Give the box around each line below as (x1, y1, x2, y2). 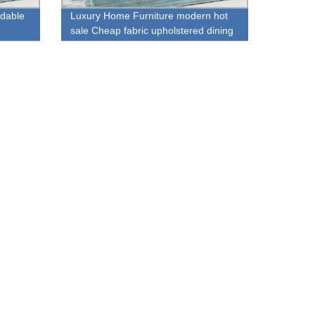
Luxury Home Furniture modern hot (70, 9, 228, 21)
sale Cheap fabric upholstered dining (70, 24, 233, 36)
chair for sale (70, 39, 128, 51)
